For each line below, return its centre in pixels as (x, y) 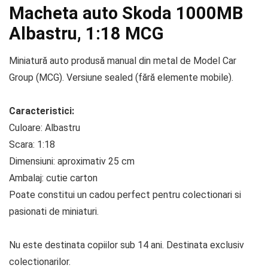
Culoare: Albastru (45, 128)
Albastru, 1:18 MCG (86, 33)
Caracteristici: (42, 111)
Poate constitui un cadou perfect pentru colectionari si (125, 195)
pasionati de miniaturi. (54, 211)
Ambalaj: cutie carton (53, 178)
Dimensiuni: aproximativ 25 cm (72, 161)
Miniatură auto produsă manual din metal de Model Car (123, 61)
